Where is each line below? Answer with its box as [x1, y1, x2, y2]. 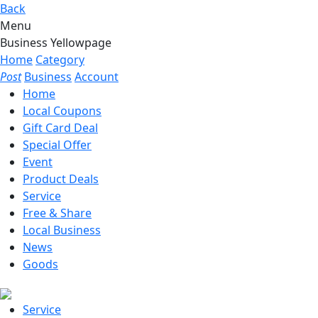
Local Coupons [23, 103, 102, 119]
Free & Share [23, 205, 92, 221]
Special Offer [23, 137, 92, 153]
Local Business [23, 222, 101, 238]
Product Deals [23, 171, 99, 187]
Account [75, 69, 119, 84]
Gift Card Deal [23, 120, 98, 136]
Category [35, 52, 84, 67]
